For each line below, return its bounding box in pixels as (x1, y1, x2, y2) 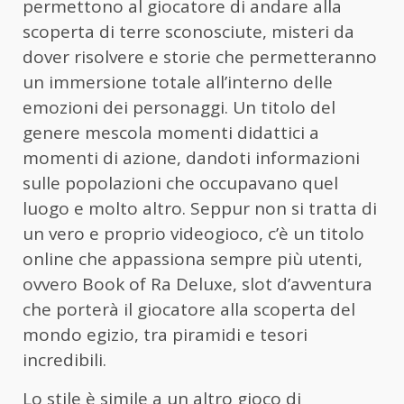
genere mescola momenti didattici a (23, 120, 319, 144)
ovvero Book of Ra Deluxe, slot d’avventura (23, 271, 372, 296)
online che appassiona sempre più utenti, (23, 246, 363, 271)
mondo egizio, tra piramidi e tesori (23, 322, 308, 346)
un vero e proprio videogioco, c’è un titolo (23, 221, 364, 245)
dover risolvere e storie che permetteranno (23, 44, 377, 69)
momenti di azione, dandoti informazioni (23, 145, 360, 170)
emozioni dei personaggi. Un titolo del (23, 95, 335, 119)
